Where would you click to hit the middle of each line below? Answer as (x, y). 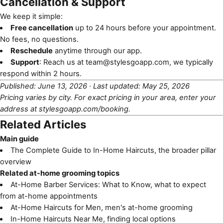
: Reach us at (62, 62)
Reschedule (31, 51)
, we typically (191, 62)
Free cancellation (42, 28)
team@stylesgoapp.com (127, 62)
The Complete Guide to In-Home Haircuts (82, 150)
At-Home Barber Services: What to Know (80, 184)
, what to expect (178, 184)
